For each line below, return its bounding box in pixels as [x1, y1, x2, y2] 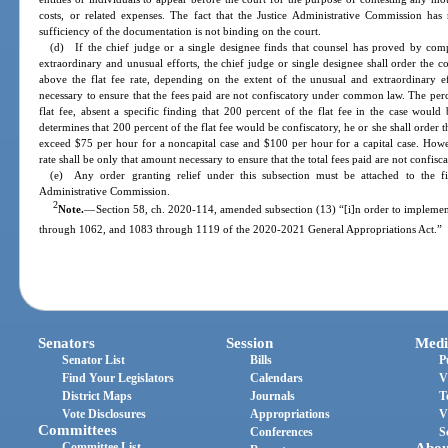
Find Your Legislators [62, 370, 175, 385]
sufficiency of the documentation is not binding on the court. [39, 25, 322, 38]
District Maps [62, 388, 133, 403]
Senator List [62, 352, 126, 367]
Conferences [250, 424, 314, 439]
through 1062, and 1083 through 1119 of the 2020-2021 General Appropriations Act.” [39, 223, 443, 236]
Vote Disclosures [62, 406, 147, 421]
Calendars [250, 370, 304, 385]
